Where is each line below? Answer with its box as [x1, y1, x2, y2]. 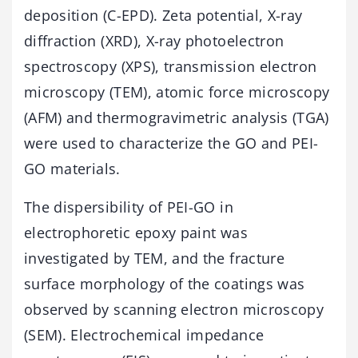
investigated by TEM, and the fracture [24, 248, 284, 268]
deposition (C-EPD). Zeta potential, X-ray [24, 5, 303, 25]
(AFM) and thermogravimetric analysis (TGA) [24, 107, 329, 127]
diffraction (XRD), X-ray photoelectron [24, 30, 284, 50]
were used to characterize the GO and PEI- [24, 133, 319, 153]
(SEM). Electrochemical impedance [24, 324, 265, 344]
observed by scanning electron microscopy [24, 299, 324, 319]
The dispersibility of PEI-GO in [24, 197, 233, 217]
